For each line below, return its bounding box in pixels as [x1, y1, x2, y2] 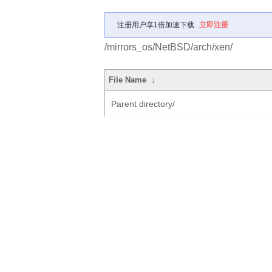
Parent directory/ [111, 99, 175, 109]
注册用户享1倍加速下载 [117, 21, 194, 29]
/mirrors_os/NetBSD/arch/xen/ [104, 42, 233, 52]
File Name [109, 75, 147, 84]
